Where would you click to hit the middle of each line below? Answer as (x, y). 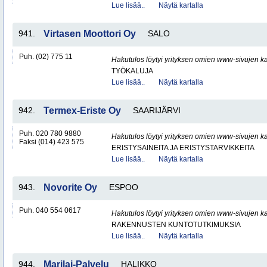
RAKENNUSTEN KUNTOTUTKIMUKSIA (176, 225)
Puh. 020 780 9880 (50, 133)
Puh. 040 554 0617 (50, 210)
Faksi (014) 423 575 (52, 142)
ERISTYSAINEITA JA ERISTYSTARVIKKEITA (183, 148)
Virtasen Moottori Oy (90, 34)
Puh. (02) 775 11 (46, 57)
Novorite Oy (70, 187)
